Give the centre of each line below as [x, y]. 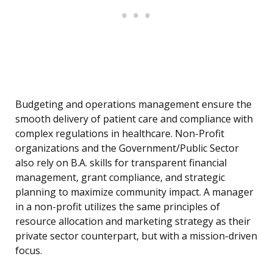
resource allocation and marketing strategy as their [133, 222]
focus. [29, 251]
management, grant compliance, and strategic [120, 178]
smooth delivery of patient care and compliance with [134, 119]
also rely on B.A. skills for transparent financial [121, 163]
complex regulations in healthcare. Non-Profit [120, 134]
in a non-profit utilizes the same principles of [118, 207]
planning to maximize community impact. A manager [134, 192]
